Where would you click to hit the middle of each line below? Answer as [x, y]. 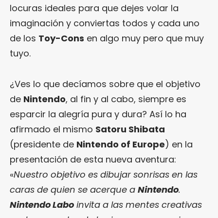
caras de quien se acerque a [74, 189]
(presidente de [43, 144]
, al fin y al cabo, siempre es [126, 99]
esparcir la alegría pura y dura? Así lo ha [98, 114]
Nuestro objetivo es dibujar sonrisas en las [106, 174]
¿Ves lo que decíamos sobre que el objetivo [105, 84]
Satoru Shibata [130, 129]
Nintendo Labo [42, 204]
